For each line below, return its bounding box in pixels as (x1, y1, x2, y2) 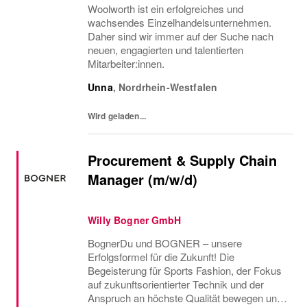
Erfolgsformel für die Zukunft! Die (88, 249, 234, 264)
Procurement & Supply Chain (88, 150, 277, 170)
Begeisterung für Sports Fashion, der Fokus (88, 263, 282, 278)
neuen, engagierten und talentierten (88, 42, 243, 57)
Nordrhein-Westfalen (119, 80, 218, 94)
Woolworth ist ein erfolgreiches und (88, 1, 243, 16)
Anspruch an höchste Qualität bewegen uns (88, 291, 282, 305)
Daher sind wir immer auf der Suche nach (88, 29, 273, 43)
